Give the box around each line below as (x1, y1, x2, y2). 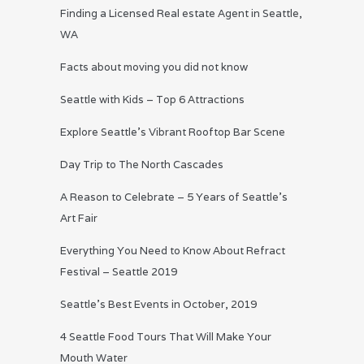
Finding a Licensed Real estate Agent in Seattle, (60, 6, 302, 21)
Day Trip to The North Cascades (60, 158, 223, 172)
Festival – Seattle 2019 (60, 265, 177, 279)
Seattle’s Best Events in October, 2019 (60, 297, 257, 312)
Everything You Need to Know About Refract (60, 244, 285, 258)
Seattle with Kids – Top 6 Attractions (60, 93, 245, 107)
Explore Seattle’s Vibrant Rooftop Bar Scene (60, 125, 285, 140)
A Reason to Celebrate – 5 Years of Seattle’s (60, 190, 288, 205)
